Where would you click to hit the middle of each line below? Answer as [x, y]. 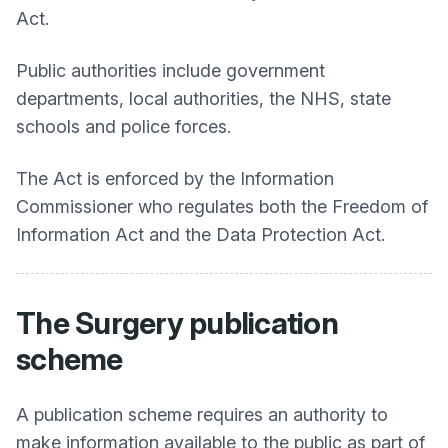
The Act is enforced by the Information [175, 178]
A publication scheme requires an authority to [202, 414]
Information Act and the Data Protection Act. [200, 234]
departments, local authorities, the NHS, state [203, 98]
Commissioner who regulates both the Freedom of [222, 206]
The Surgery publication [177, 323]
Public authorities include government [170, 70]
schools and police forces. [123, 126]
